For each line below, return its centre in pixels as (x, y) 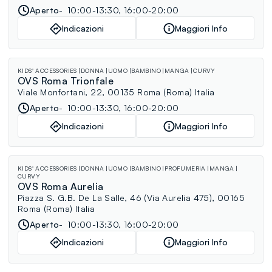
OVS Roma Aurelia (61, 186)
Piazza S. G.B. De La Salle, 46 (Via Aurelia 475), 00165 (131, 197)
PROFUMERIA (185, 168)
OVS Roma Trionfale (66, 81)
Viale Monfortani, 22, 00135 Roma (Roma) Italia (116, 92)
